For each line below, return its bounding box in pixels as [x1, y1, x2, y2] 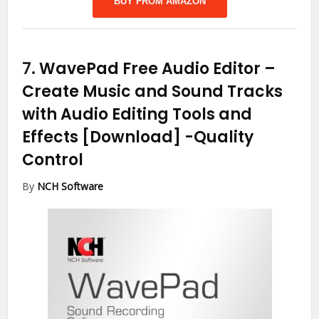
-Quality [184, 125, 254, 148]
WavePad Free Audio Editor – [39, 57, 276, 80]
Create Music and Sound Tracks [22, 80, 283, 103]
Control [22, 148, 84, 171]
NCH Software [37, 179, 104, 193]
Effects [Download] [22, 125, 185, 148]
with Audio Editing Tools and [22, 103, 253, 125]
